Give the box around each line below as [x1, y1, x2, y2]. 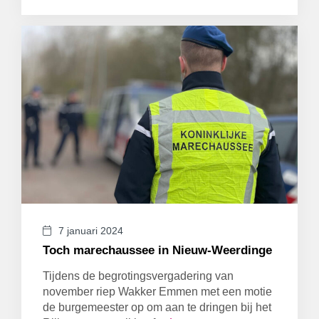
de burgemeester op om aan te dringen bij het [43, 301, 271, 313]
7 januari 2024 [58, 225, 123, 236]
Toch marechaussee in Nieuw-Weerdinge [43, 244, 272, 257]
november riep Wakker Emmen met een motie [43, 286, 272, 298]
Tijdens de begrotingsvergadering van [43, 270, 234, 282]
